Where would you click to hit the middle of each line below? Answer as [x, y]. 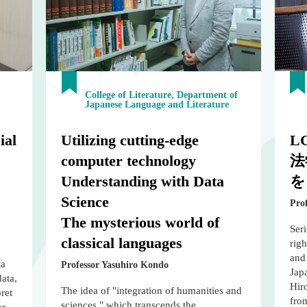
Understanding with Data [143, 182]
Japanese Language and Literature [157, 105]
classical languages [122, 243]
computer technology [129, 161]
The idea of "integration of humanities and [152, 291]
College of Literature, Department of [162, 95]
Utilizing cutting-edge [130, 140]
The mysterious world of [140, 223]
